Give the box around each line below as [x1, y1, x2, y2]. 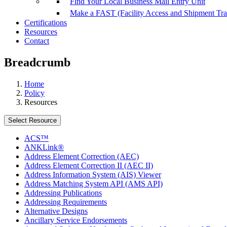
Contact [24, 36, 49, 46]
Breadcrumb [4, 56, 70, 69]
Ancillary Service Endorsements [24, 216, 127, 225]
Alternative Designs [24, 207, 88, 216]
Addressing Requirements [24, 198, 107, 207]
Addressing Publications [24, 188, 102, 198]
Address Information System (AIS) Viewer [24, 170, 161, 179]
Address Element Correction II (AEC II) [24, 161, 153, 170]
